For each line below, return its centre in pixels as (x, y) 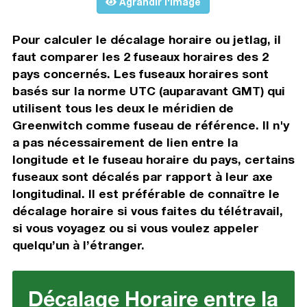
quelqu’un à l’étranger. (78, 245)
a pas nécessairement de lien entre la (125, 143)
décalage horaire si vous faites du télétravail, (147, 211)
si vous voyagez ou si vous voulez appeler (135, 228)
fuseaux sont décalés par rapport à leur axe (142, 177)
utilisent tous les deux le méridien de (123, 108)
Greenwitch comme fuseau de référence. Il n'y (150, 125)
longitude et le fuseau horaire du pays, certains (153, 160)
